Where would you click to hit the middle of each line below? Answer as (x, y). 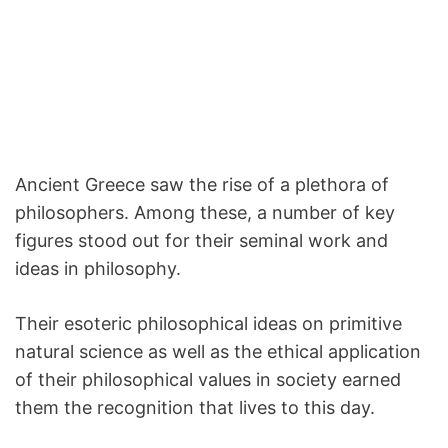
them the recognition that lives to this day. (195, 407)
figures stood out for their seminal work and (201, 240)
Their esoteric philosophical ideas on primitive (208, 323)
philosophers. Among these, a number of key (205, 212)
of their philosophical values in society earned (208, 379)
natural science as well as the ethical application (218, 351)
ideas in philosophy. (98, 268)
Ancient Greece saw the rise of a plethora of (202, 184)
